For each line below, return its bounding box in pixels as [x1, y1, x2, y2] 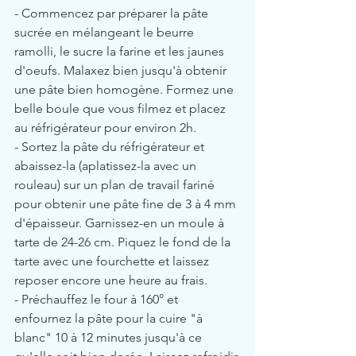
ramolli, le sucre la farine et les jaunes [14, 43, 227, 59]
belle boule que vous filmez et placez [14, 100, 229, 116]
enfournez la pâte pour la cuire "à [14, 310, 206, 326]
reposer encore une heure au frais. [14, 272, 207, 288]
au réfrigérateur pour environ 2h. [14, 119, 196, 135]
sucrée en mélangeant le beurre [14, 24, 197, 40]
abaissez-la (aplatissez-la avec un [14, 157, 199, 173]
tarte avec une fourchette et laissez [14, 253, 212, 269]
